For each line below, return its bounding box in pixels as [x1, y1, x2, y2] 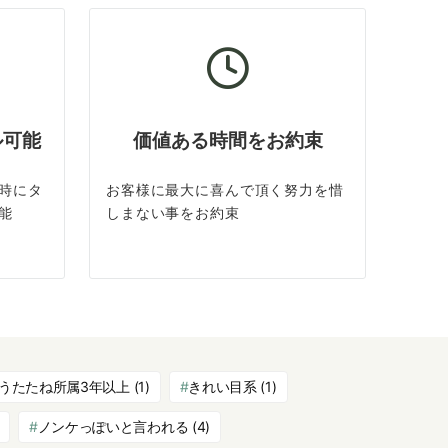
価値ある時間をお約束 [132, 130, 323, 152]
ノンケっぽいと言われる [37, 418, 189, 436]
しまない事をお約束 [106, 205, 240, 222]
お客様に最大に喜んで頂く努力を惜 [106, 182, 344, 199]
